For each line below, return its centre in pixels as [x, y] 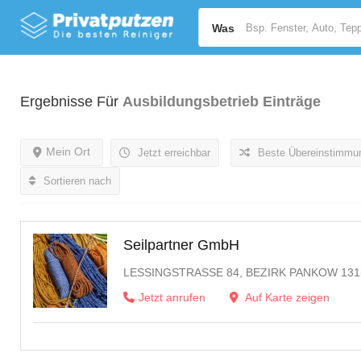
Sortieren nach [76, 181]
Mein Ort [68, 151]
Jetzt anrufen [172, 298]
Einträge [292, 102]
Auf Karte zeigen [286, 298]
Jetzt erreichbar [172, 153]
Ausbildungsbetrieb [191, 102]
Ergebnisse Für [71, 102]
